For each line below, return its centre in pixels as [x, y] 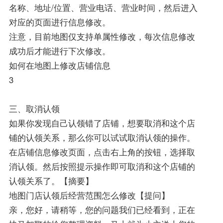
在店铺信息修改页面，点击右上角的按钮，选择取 [102, 152]
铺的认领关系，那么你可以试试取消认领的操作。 [102, 138]
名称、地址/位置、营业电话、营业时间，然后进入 [103, 8]
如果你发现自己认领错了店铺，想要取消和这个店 [102, 123]
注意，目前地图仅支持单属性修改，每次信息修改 [102, 37]
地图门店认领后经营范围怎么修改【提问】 [89, 195]
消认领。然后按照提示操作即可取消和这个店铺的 [102, 167]
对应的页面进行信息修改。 [59, 22]
